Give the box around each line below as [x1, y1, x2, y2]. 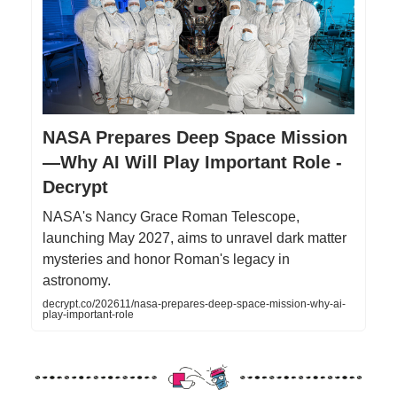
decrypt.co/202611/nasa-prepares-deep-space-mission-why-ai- [43, 298, 346, 311]
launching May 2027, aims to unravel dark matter [43, 230, 346, 246]
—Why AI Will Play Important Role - [43, 152, 342, 173]
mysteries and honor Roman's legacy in [43, 252, 290, 268]
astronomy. [43, 273, 111, 289]
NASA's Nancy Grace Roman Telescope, [43, 209, 300, 225]
